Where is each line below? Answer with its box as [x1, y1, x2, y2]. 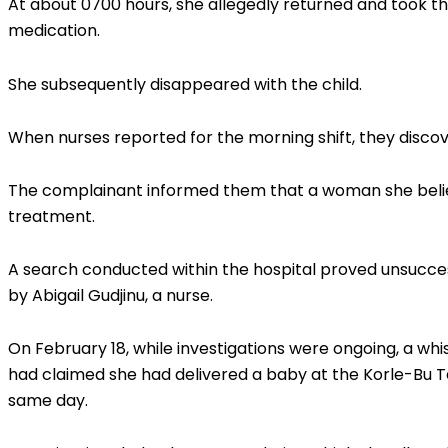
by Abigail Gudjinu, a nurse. [8, 284, 213, 308]
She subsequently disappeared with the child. [8, 72, 362, 96]
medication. [8, 19, 100, 43]
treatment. [8, 204, 95, 228]
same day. [8, 389, 88, 413]
